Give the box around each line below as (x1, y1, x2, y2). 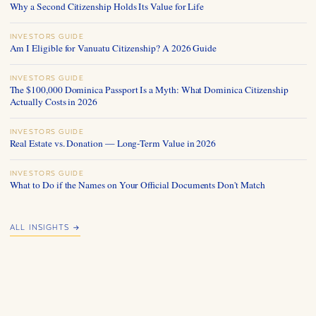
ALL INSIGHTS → (9, 224, 81, 231)
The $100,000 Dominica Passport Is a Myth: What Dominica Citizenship (9, 83, 288, 97)
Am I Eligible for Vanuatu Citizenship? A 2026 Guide (9, 42, 217, 55)
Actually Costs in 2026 (9, 95, 98, 109)
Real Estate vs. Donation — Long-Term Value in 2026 (9, 137, 217, 150)
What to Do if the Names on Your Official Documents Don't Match (9, 178, 265, 192)
